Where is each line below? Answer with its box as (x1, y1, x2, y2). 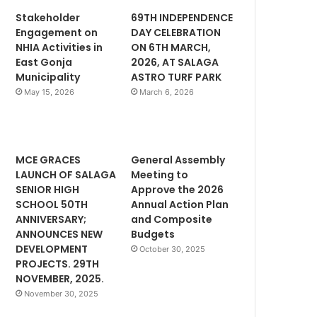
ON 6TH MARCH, (131, 40, 212, 54)
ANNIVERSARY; (16, 212, 87, 226)
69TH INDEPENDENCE (131, 10, 234, 25)
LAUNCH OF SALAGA (16, 167, 117, 182)
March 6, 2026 (139, 86, 195, 97)
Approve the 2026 (131, 182, 224, 197)
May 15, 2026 (24, 86, 75, 97)
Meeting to (131, 167, 189, 182)
